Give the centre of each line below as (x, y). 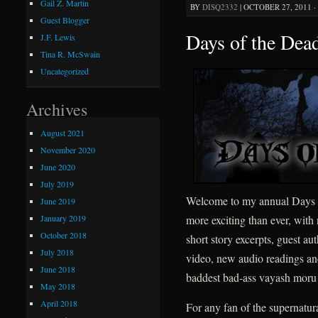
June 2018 (58, 269)
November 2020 (68, 149)
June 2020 (58, 166)
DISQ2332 (220, 7)
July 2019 (57, 183)
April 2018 (59, 303)
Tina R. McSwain (71, 54)
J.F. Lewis (58, 37)
